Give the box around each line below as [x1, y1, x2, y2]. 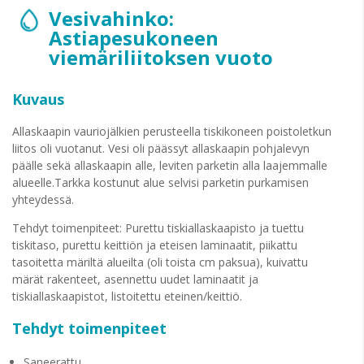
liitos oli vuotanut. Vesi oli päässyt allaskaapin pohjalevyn [12, 141, 310, 156]
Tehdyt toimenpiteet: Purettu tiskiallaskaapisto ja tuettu [12, 220, 304, 236]
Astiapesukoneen [49, 24, 219, 51]
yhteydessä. [12, 192, 74, 207]
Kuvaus [12, 89, 64, 109]
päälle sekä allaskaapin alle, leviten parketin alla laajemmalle [12, 158, 327, 173]
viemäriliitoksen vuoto [49, 44, 273, 71]
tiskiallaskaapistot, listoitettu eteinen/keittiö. [12, 288, 242, 304]
